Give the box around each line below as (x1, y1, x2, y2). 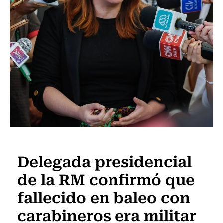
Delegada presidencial (17, 149, 192, 172)
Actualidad (20, 135, 58, 146)
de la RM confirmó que (17, 167, 195, 190)
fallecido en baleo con (17, 185, 190, 208)
